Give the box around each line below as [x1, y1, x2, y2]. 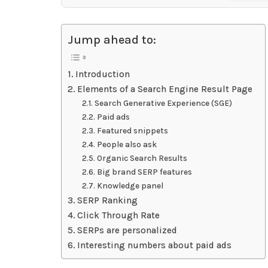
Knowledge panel [96, 181, 163, 191]
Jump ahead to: [68, 32, 156, 47]
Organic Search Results [96, 153, 187, 163]
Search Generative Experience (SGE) [94, 98, 232, 108]
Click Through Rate [77, 210, 160, 221]
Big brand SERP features [96, 167, 192, 177]
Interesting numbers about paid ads [77, 240, 232, 251]
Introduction [75, 69, 130, 80]
